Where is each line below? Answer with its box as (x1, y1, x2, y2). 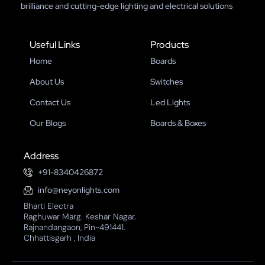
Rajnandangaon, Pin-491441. (24, 221, 125, 232)
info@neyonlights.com (37, 184, 119, 195)
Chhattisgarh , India (24, 232, 95, 243)
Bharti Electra (24, 200, 73, 211)
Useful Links (30, 38, 80, 51)
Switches (150, 76, 183, 87)
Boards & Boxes (150, 117, 206, 128)
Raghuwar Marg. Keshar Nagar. (24, 211, 136, 222)
